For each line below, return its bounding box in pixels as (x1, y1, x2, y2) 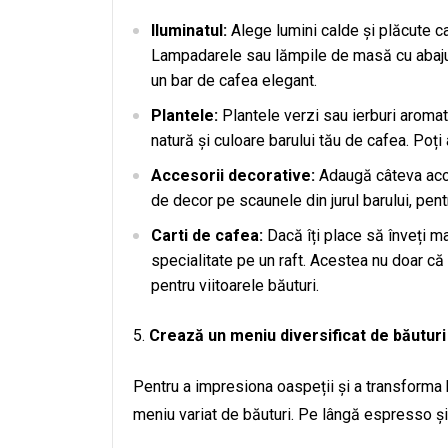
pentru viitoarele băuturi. (151, 276, 319, 295)
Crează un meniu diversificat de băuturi (149, 326, 446, 345)
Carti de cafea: (151, 226, 263, 245)
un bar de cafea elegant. (151, 71, 317, 90)
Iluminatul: (151, 21, 227, 40)
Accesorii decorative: (151, 166, 315, 185)
